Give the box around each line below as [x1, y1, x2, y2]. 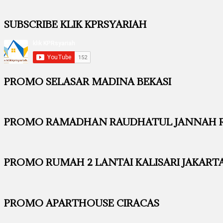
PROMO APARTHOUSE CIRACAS [4, 196, 159, 209]
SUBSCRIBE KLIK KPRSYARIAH [4, 18, 147, 31]
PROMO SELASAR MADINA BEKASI [4, 75, 171, 88]
